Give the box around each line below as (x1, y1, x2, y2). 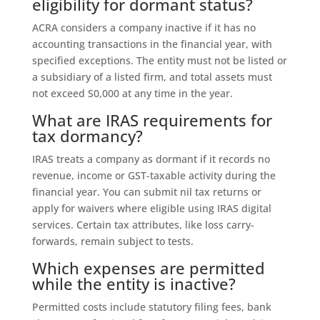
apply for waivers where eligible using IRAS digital (31, 201, 271, 215)
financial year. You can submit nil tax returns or (31, 184, 261, 199)
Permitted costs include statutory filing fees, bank (31, 299, 271, 314)
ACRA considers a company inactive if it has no (31, 20, 256, 34)
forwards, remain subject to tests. (31, 234, 194, 248)
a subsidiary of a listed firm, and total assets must (31, 69, 272, 84)
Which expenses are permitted (31, 256, 265, 279)
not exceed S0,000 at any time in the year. (31, 86, 233, 100)
